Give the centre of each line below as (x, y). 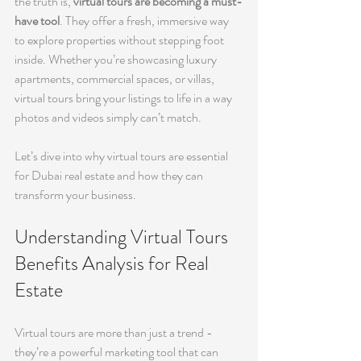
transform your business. (75, 195)
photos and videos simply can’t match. (108, 117)
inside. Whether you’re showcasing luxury (117, 59)
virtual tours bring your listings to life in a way (124, 98)
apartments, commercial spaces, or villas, (116, 79)
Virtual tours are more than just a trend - (115, 332)
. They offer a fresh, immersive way (145, 21)
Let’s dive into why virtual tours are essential (122, 156)
